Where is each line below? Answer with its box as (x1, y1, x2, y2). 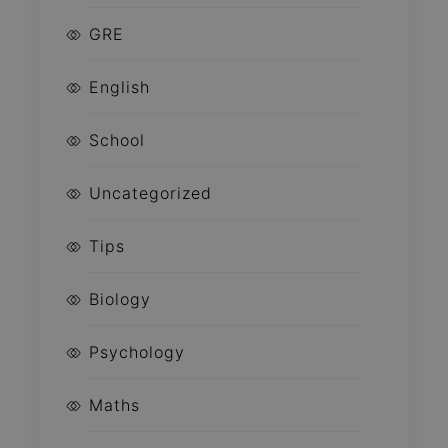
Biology (89, 289, 151, 309)
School (89, 130, 145, 150)
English (89, 77, 150, 97)
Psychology (89, 342, 185, 362)
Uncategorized (89, 183, 212, 203)
